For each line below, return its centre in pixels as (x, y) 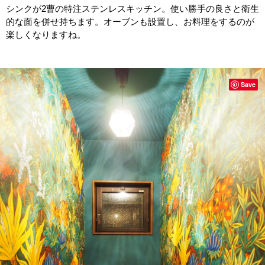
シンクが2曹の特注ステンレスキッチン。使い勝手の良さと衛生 (132, 8)
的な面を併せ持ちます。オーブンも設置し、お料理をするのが (130, 21)
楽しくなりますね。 (46, 34)
